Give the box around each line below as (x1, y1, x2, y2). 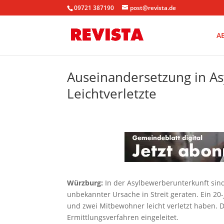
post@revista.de (130, 3, 176, 12)
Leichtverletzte (67, 84, 157, 102)
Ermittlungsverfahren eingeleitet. (67, 212, 179, 222)
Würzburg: (67, 178, 105, 187)
